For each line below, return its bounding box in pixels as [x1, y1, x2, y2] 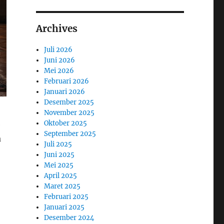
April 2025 [44, 171, 77, 180]
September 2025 [44, 129, 96, 138]
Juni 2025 [44, 150, 75, 159]
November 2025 [44, 108, 95, 117]
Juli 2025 [44, 139, 72, 148]
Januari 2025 [44, 202, 85, 211]
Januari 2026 [44, 87, 85, 96]
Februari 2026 [44, 76, 89, 85]
